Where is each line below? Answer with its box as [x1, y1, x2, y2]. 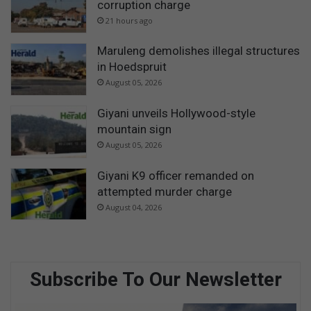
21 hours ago [106, 15, 153, 26]
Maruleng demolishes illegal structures [97, 44, 300, 58]
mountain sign [97, 121, 171, 136]
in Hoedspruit [97, 60, 167, 74]
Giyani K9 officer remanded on [97, 168, 254, 183]
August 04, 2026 [106, 201, 162, 212]
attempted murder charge [97, 184, 232, 199]
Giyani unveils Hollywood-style [97, 106, 255, 120]
